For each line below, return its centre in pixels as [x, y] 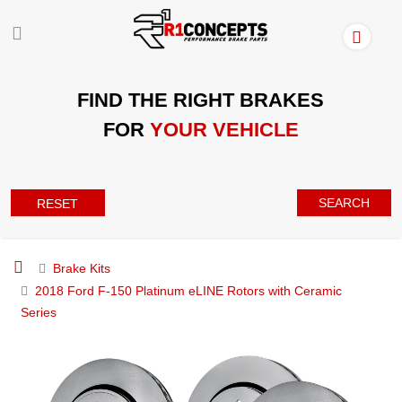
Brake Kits [82, 268]
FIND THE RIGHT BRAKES [201, 100]
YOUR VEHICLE [224, 129]
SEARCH [345, 202]
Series [39, 312]
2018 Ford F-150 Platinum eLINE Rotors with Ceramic [188, 290]
